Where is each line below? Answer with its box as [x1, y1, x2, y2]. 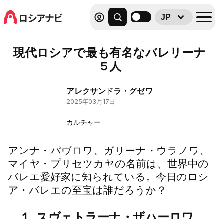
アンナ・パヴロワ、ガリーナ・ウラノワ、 [8, 144, 210, 156]
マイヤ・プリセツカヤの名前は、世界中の [8, 157, 209, 170]
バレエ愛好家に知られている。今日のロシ [8, 171, 209, 183]
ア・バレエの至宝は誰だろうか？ [8, 184, 167, 196]
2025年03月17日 [66, 98, 115, 105]
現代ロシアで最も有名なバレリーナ [13, 45, 206, 60]
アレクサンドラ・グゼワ [66, 86, 153, 96]
